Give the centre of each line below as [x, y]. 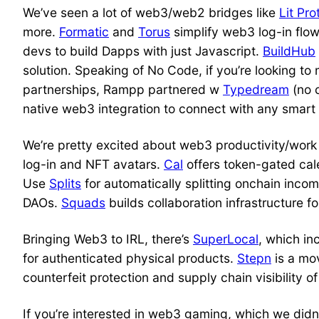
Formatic [84, 32]
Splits [65, 184]
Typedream [256, 90]
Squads [83, 203]
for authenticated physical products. [130, 258]
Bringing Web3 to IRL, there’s [108, 239]
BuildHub [289, 51]
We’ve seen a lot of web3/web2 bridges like [151, 13]
